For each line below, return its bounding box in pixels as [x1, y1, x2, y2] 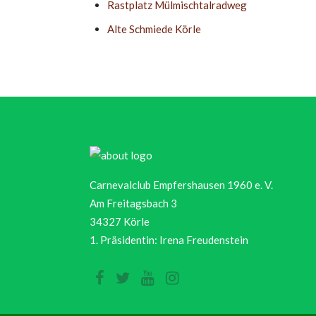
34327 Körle [90, 215, 150, 228]
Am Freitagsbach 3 [90, 197, 177, 209]
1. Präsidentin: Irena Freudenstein [90, 233, 248, 246]
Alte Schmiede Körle [107, 23, 201, 35]
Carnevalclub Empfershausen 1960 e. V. [90, 178, 273, 191]
